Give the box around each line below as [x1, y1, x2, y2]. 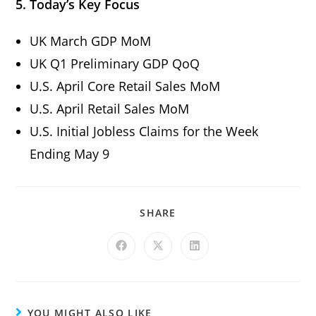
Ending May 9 [30, 145, 114, 162]
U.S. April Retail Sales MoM [30, 99, 193, 117]
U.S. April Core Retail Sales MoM [30, 77, 224, 95]
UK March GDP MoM [30, 32, 155, 49]
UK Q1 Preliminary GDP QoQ [30, 54, 204, 72]
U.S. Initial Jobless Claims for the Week [30, 122, 259, 140]
